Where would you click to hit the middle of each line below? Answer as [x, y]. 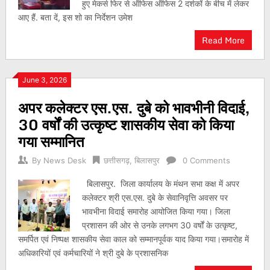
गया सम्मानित [51, 141]
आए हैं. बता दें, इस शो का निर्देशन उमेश [75, 17]
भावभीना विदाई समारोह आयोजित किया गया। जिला [156, 211]
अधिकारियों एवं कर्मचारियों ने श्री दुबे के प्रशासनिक [93, 253]
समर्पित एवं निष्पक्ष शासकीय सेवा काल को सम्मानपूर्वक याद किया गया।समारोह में [133, 239]
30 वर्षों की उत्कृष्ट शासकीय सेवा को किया [126, 124]
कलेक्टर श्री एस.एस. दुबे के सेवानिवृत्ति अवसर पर [155, 197]
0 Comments [206, 160]
